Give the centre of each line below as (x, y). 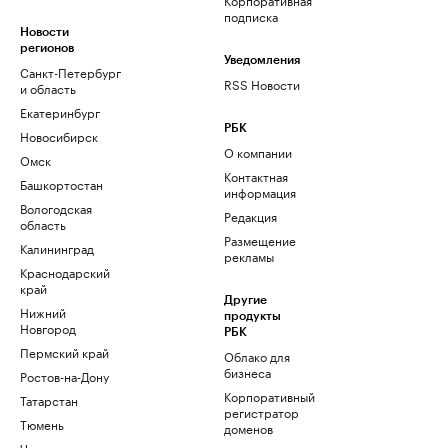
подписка (251, 15)
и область (48, 87)
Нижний (43, 311)
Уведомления (262, 60)
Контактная (256, 175)
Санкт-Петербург (70, 71)
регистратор (261, 411)
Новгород (48, 327)
